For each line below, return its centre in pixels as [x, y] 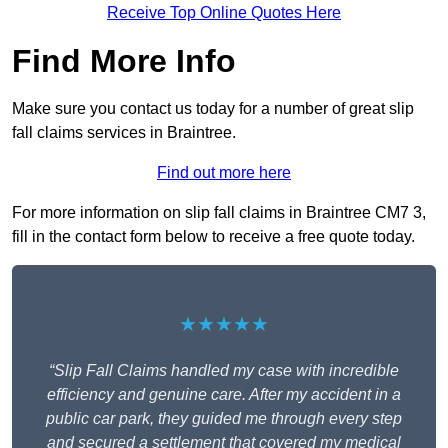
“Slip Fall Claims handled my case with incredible [224, 371]
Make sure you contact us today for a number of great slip [213, 109]
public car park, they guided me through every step [224, 419]
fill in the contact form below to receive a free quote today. [213, 237]
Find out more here [224, 173]
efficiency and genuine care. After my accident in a [224, 395]
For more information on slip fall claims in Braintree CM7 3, [219, 213]
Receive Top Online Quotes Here [224, 13]
